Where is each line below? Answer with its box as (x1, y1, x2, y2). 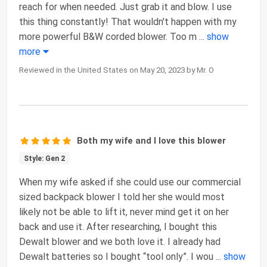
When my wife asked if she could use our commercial (19, 176, 241, 188)
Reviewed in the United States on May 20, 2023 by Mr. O (19, 65, 214, 74)
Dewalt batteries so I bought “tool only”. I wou (19, 250, 213, 262)
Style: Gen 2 (23, 154, 65, 163)
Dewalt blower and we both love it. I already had (19, 235, 221, 247)
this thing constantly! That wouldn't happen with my (19, 15, 237, 27)
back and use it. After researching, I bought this (19, 221, 217, 232)
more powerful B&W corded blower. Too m (19, 30, 197, 42)
